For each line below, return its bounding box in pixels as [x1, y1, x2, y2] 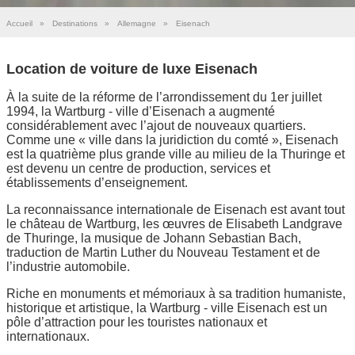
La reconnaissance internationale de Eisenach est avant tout [6, 202, 345, 216]
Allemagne [117, 19, 156, 28]
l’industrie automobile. [6, 259, 130, 273]
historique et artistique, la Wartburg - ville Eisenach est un [6, 300, 327, 315]
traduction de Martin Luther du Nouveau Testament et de [6, 245, 320, 259]
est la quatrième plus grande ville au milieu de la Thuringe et [6, 147, 345, 161]
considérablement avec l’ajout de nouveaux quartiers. [6, 118, 306, 132]
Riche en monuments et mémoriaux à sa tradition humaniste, [6, 286, 345, 300]
